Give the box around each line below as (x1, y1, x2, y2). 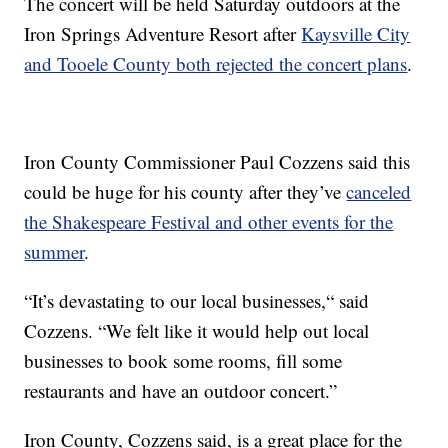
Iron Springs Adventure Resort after (24, 21, 302, 47)
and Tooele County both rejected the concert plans (24, 51, 408, 77)
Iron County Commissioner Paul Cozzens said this (24, 149, 411, 175)
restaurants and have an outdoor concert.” (24, 378, 338, 404)
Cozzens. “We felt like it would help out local (24, 318, 370, 344)
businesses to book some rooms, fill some (24, 348, 343, 374)
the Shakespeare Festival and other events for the (24, 209, 394, 235)
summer (24, 239, 85, 265)
